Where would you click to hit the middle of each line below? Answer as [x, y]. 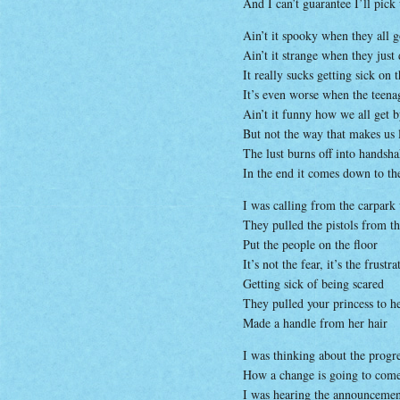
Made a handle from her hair [315, 323]
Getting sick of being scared [313, 283]
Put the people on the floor [310, 244]
